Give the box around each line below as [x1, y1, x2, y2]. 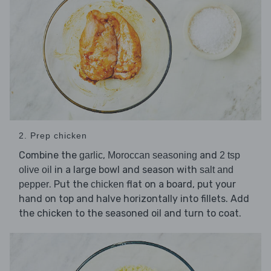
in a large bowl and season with [52, 163, 200, 175]
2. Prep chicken [19, 130, 87, 140]
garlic [79, 149, 103, 160]
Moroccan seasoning [108, 149, 197, 160]
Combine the [19, 149, 79, 161]
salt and [200, 164, 233, 175]
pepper [19, 178, 49, 189]
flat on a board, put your [124, 178, 236, 190]
